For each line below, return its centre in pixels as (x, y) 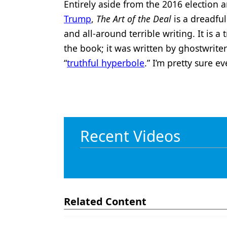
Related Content (105, 201)
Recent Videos (130, 136)
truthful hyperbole (106, 63)
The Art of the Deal (134, 18)
